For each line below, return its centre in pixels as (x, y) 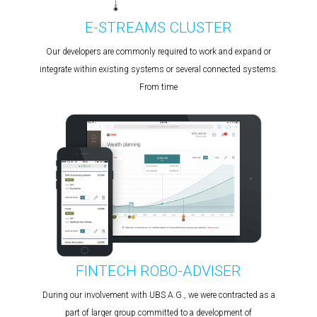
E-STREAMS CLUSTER (158, 27)
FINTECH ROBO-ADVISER (158, 271)
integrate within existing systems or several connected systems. (158, 69)
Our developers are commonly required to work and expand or (158, 51)
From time (158, 87)
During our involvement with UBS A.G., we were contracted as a (158, 295)
